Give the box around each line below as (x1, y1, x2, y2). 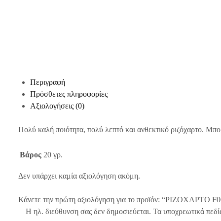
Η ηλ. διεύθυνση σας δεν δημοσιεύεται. (26, 207, 151, 216)
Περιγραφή (30, 78, 65, 86)
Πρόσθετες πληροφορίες (30, 90, 108, 98)
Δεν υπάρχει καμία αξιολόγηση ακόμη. (18, 172, 140, 180)
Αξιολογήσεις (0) (30, 102, 84, 110)
